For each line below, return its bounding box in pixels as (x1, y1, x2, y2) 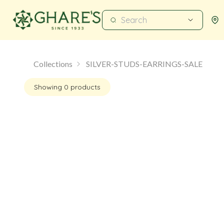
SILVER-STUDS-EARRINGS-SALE (86, 59, 202, 68)
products (68, 82, 100, 91)
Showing (34, 82, 64, 91)
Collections (33, 59, 72, 68)
